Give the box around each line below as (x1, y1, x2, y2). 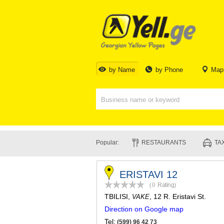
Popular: (96, 139, 119, 146)
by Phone (155, 66, 183, 73)
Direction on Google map (104, 205, 183, 213)
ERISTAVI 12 (119, 169, 177, 180)
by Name (109, 66, 135, 73)
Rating (157, 181, 174, 188)
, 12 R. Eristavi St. (149, 192, 206, 200)
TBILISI (104, 192, 128, 200)
